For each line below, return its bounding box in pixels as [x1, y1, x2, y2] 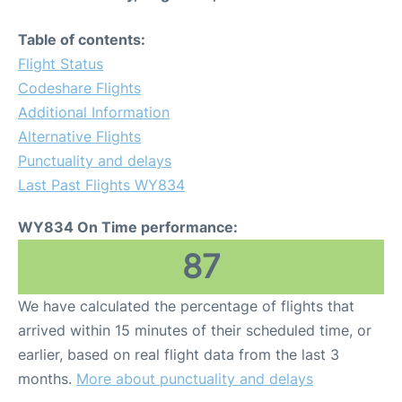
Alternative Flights [18, 127, 141, 146]
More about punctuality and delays [76, 370, 313, 389]
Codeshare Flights [18, 79, 141, 98]
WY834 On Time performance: [18, 218, 238, 237]
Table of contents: [18, 31, 145, 49]
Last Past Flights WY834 [18, 176, 185, 195]
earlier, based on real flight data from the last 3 [18, 345, 339, 364]
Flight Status [18, 55, 103, 74]
